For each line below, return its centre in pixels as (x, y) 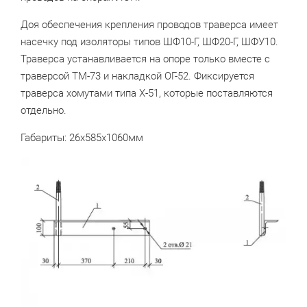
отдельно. (44, 111)
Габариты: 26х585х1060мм (82, 138)
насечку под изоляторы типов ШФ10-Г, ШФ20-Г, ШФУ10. (149, 42)
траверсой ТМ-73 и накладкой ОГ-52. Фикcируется (137, 76)
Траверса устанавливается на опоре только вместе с (145, 59)
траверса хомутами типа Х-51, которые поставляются (147, 94)
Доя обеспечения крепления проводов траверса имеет (149, 25)
